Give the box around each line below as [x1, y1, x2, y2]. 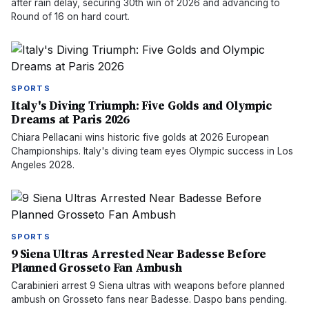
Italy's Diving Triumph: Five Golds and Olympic [11, 97, 272, 114]
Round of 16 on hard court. [11, 11, 130, 22]
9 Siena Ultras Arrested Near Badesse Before [11, 246, 267, 262]
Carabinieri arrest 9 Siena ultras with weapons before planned [11, 280, 285, 291]
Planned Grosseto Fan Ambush [11, 259, 182, 276]
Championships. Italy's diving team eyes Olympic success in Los [11, 146, 293, 157]
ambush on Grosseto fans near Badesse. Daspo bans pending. [11, 294, 287, 305]
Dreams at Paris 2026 [11, 111, 129, 128]
